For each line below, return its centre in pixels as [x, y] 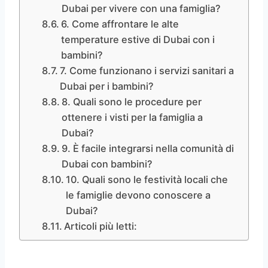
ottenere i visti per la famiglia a [133, 117]
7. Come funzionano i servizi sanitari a [147, 70]
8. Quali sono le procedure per [132, 101]
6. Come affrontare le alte [120, 24]
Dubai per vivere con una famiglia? [141, 8]
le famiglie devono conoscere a [138, 195]
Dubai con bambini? [107, 164]
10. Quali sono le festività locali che [147, 179]
